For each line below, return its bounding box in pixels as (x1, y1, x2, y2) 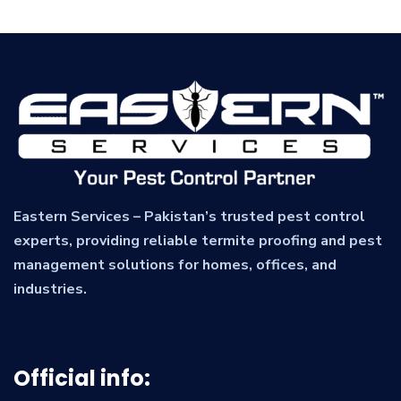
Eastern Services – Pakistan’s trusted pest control (13, 207, 365, 227)
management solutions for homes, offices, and (13, 255, 337, 276)
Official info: (13, 363, 150, 394)
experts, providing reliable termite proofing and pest (13, 231, 382, 252)
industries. (13, 279, 87, 300)
